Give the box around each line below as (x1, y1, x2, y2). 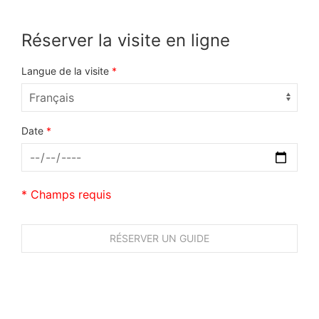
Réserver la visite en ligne (21, 30, 230, 51)
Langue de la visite (21, 65, 112, 78)
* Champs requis (21, 187, 111, 202)
